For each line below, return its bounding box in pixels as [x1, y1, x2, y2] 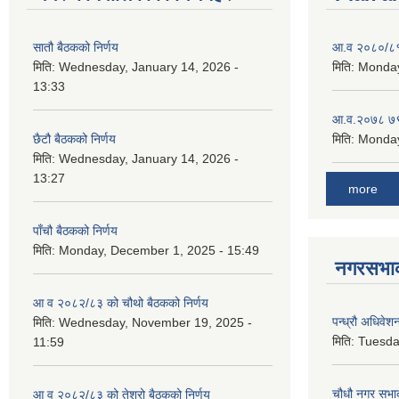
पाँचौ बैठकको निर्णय [33, 223, 118, 238]
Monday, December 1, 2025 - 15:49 [59, 242, 259, 257]
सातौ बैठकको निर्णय [33, 39, 118, 54]
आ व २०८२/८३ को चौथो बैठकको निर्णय [33, 295, 208, 310]
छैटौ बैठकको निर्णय [33, 131, 116, 146]
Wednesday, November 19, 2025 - [59, 314, 252, 330]
